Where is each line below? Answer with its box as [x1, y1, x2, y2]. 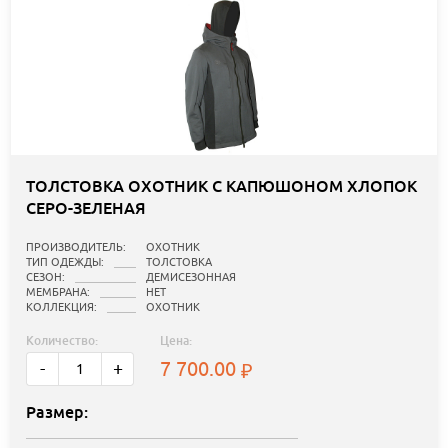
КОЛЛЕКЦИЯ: [26, 300, 97, 313]
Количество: [26, 332, 98, 349]
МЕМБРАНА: [26, 285, 90, 298]
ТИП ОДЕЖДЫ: [26, 255, 104, 268]
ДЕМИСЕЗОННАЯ [146, 270, 236, 283]
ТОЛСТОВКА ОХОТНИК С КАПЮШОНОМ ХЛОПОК [26, 175, 417, 197]
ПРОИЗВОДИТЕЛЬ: [26, 240, 126, 253]
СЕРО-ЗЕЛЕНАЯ [26, 197, 146, 219]
